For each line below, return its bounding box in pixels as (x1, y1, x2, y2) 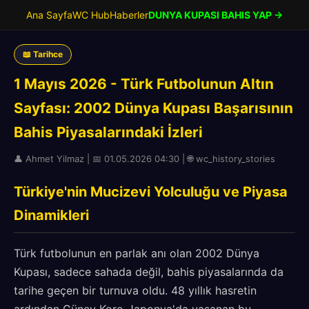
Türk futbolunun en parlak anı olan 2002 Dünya (14, 246, 259, 260)
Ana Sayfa (26, 9, 72, 21)
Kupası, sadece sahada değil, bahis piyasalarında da (14, 265, 283, 279)
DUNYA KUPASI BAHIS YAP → (148, 9, 283, 21)
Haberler (110, 9, 148, 21)
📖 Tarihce (23, 49, 63, 59)
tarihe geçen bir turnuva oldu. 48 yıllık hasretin (14, 283, 257, 297)
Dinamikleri (14, 207, 89, 223)
